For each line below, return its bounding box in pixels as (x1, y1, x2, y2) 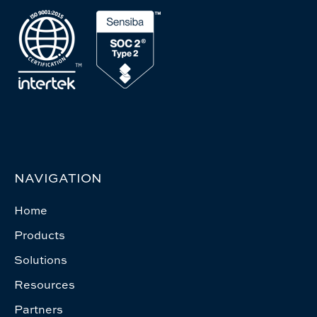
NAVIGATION (14, 168, 102, 187)
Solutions (14, 251, 67, 267)
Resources (14, 276, 75, 292)
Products (14, 226, 65, 243)
